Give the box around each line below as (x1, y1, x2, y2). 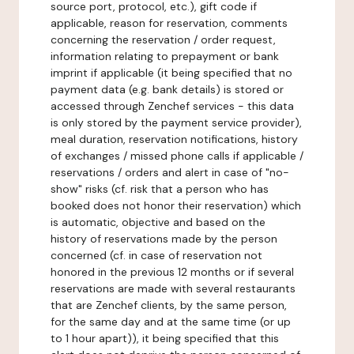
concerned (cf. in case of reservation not (51, 248, 262, 262)
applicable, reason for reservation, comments (51, 16, 288, 30)
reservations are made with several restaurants (51, 281, 296, 296)
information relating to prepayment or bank (51, 49, 279, 63)
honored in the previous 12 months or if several (51, 265, 294, 279)
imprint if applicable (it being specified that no (51, 66, 292, 80)
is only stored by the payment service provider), (51, 115, 302, 130)
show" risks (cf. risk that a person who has (51, 182, 269, 196)
